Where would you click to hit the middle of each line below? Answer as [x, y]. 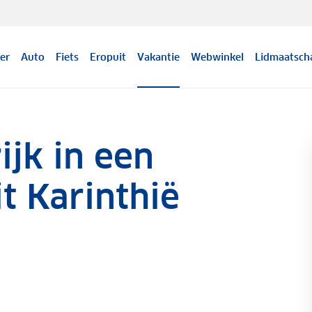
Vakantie [159, 57]
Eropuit [108, 57]
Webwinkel [218, 57]
